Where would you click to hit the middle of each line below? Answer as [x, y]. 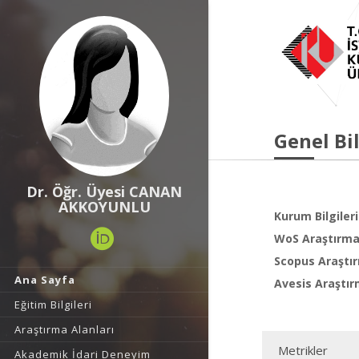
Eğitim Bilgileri [53, 305]
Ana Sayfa [45, 280]
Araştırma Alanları [65, 329]
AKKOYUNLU [104, 207]
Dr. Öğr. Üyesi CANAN [104, 192]
